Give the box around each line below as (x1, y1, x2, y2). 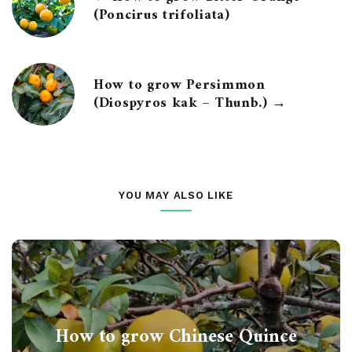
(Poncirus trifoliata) (93, 2, 230, 27)
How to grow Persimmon (93, 72, 266, 97)
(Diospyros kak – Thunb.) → (93, 90, 288, 115)
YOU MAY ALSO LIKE (119, 189, 233, 201)
